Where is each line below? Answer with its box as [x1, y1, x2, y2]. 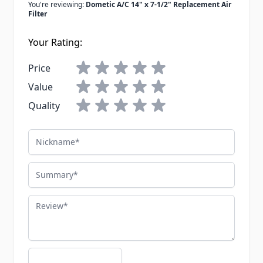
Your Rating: [28, 36, 82, 49]
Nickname [28, 129, 72, 143]
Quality [28, 99, 60, 113]
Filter [28, 9, 47, 19]
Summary [28, 162, 70, 176]
